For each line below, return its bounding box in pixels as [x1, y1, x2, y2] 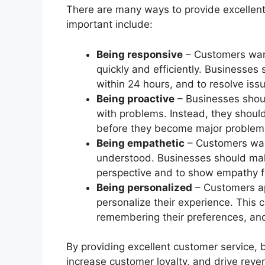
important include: [66, 18, 153, 31]
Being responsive [96, 48, 183, 60]
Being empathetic [96, 137, 185, 149]
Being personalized [96, 181, 192, 193]
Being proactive [96, 92, 174, 105]
